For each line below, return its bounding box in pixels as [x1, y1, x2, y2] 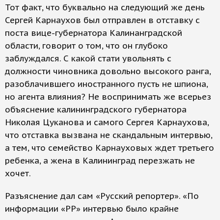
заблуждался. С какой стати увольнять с [5, 53, 171, 64]
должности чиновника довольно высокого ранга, [5, 66, 211, 77]
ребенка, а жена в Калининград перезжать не [5, 155, 195, 166]
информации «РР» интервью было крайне [5, 203, 179, 214]
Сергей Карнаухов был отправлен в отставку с [5, 15, 200, 26]
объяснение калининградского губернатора [5, 104, 187, 115]
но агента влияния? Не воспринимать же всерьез [5, 91, 211, 102]
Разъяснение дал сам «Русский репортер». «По [5, 191, 199, 201]
